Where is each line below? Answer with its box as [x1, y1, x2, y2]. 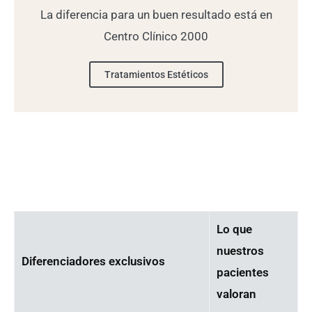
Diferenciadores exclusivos [22, 254, 165, 269]
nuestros [217, 244, 264, 258]
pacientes [217, 265, 269, 280]
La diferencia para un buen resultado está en [40, 8, 272, 22]
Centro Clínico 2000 [104, 29, 208, 44]
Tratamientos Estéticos [104, 69, 208, 81]
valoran [217, 287, 256, 302]
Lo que [217, 222, 252, 237]
